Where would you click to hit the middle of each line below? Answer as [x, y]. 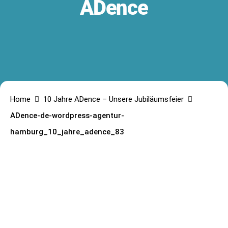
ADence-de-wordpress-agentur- [67, 116]
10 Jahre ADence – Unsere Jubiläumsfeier [113, 99]
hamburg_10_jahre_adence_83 [67, 132]
